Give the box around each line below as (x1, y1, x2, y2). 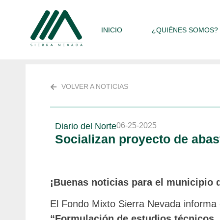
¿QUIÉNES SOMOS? (152, 26, 218, 34)
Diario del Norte (55, 121, 116, 131)
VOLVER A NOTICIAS (61, 82, 128, 90)
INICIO (101, 26, 122, 34)
